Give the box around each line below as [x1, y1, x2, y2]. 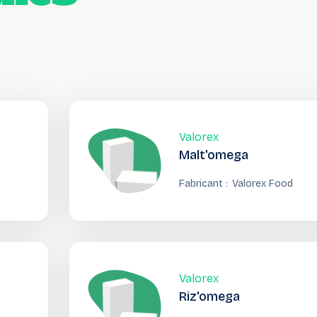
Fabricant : [178, 178, 228, 190]
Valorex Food [231, 178, 293, 190]
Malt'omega [178, 147, 248, 163]
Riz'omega [178, 289, 240, 304]
